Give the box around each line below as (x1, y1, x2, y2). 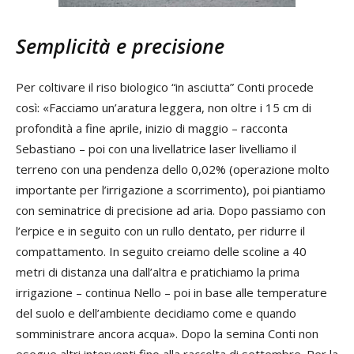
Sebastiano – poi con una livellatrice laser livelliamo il (16, 140, 296, 156)
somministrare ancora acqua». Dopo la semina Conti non (16, 325, 318, 341)
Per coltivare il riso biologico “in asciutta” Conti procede (16, 78, 314, 95)
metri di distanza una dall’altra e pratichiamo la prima (16, 263, 299, 280)
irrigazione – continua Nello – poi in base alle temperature (16, 284, 327, 300)
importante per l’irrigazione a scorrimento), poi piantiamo (16, 181, 326, 198)
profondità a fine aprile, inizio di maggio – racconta (16, 119, 288, 136)
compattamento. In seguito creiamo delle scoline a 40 (16, 243, 307, 259)
